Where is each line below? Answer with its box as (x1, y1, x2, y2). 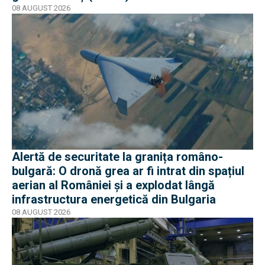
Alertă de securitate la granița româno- (12, 149, 223, 164)
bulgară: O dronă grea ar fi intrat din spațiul (12, 163, 244, 178)
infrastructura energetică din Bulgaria (12, 192, 216, 206)
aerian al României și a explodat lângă (12, 177, 215, 192)
